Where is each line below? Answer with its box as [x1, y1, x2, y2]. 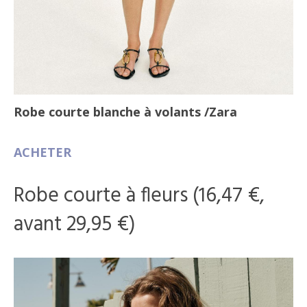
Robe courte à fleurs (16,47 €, [14, 179, 265, 212]
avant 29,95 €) [14, 208, 136, 241]
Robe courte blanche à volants [14, 103, 204, 120]
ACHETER [14, 143, 71, 160]
